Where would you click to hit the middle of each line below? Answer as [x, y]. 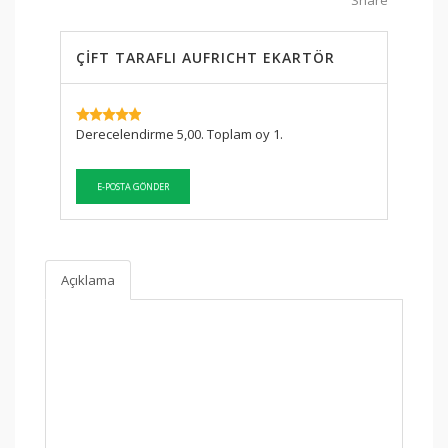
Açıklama [88, 280]
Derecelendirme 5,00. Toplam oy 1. [179, 134]
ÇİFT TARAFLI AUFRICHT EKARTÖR [205, 58]
